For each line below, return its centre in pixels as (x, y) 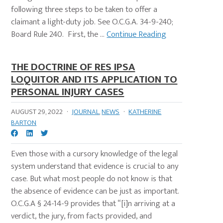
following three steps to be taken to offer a (84, 10)
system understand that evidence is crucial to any (95, 167)
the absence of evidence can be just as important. (95, 191)
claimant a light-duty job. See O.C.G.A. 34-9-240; (92, 22)
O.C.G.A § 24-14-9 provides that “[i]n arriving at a (93, 204)
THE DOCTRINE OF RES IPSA (73, 67)
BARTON (24, 123)
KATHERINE (145, 112)
